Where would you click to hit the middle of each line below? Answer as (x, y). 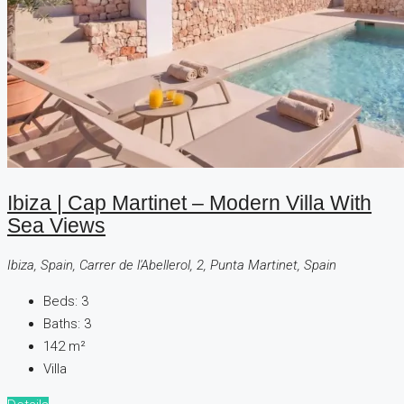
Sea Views (56, 226)
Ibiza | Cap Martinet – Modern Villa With (189, 204)
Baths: (62, 323)
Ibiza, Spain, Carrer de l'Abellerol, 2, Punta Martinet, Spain (172, 265)
